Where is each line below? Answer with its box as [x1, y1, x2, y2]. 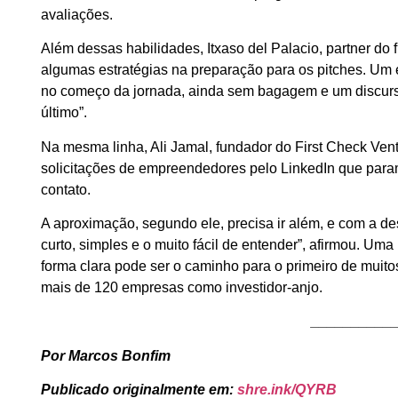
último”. [41, 105, 88, 121]
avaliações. [41, 6, 114, 22]
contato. [41, 181, 92, 197]
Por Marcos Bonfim [41, 347, 171, 363]
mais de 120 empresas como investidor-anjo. [41, 280, 323, 296]
